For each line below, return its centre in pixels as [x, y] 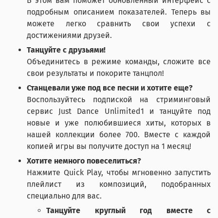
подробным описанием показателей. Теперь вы [119, 12]
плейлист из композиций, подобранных [119, 184]
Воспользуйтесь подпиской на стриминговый [119, 100]
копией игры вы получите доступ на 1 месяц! [109, 146]
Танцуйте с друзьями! [66, 50]
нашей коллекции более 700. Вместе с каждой [119, 135]
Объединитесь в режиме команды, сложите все [119, 62]
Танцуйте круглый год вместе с [128, 211]
